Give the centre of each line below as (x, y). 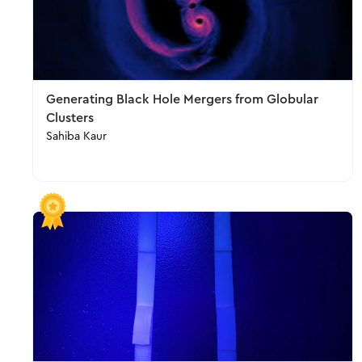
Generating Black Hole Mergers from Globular (182, 99)
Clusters (70, 118)
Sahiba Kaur (76, 137)
